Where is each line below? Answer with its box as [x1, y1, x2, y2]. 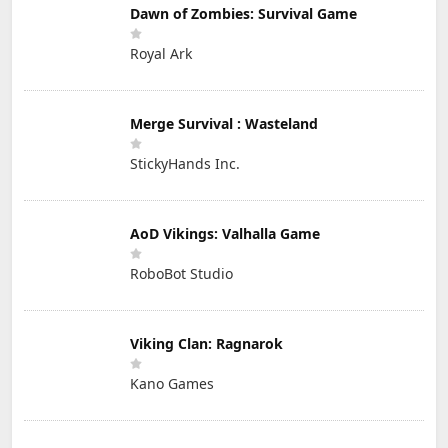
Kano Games [130, 374, 214, 394]
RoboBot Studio [130, 264, 233, 284]
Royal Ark [130, 44, 192, 64]
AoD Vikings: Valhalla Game [130, 224, 320, 244]
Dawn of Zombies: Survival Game [130, 4, 357, 24]
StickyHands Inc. [130, 154, 240, 174]
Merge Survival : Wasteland [130, 114, 318, 134]
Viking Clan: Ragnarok [130, 334, 283, 354]
